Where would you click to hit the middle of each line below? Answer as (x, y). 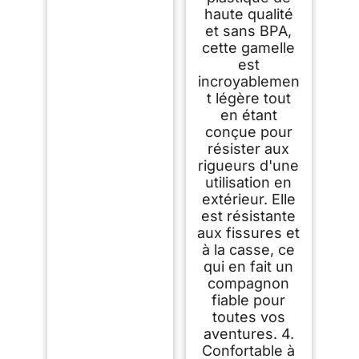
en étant (248, 115)
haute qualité (248, 14)
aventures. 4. (248, 333)
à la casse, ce (249, 249)
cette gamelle (249, 47)
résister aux (249, 148)
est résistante (249, 216)
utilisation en (249, 182)
